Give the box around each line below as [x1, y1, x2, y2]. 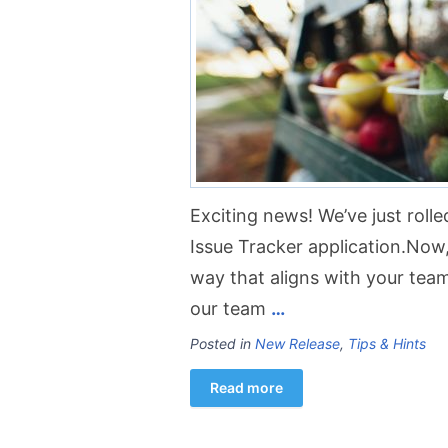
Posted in [190, 335, 255, 352]
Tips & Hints [348, 335, 426, 352]
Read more [210, 379, 283, 396]
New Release [255, 335, 340, 352]
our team [190, 298, 271, 319]
